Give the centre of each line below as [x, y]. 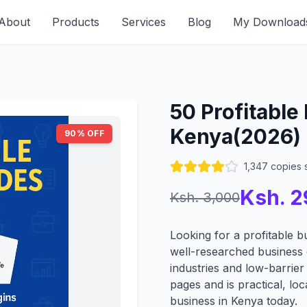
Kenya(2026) [235, 136]
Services [144, 22]
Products [76, 22]
